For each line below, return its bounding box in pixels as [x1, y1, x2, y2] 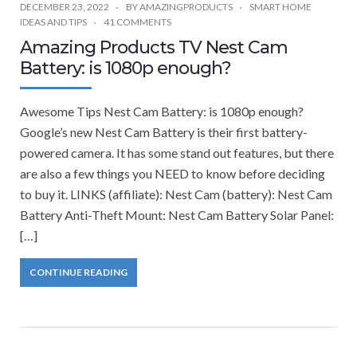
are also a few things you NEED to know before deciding [20, 166, 325, 182]
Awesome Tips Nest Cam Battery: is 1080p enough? [20, 104, 304, 120]
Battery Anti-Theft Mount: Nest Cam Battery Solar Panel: [20, 207, 334, 223]
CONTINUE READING [29, 266, 127, 279]
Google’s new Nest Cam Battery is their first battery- [20, 124, 308, 140]
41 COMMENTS [104, 16, 171, 29]
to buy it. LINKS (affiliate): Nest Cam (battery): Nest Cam [20, 186, 332, 202]
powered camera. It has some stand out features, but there [20, 145, 334, 161]
